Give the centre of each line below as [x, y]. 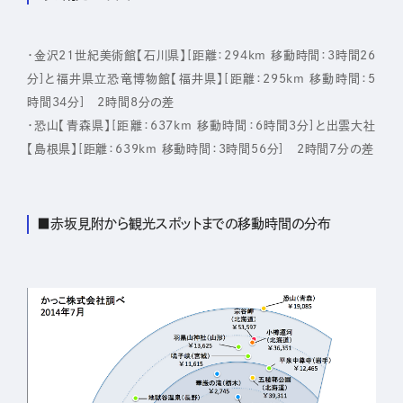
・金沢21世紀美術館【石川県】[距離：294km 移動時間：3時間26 [201, 55]
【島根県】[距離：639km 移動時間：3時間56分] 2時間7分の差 [201, 148]
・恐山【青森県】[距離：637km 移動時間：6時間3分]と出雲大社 [201, 125]
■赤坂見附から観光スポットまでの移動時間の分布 [184, 224]
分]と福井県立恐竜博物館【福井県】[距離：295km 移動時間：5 [201, 78]
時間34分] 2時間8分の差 [101, 102]
